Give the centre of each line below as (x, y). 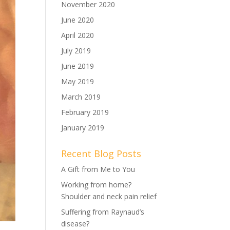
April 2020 (78, 35)
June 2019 (78, 66)
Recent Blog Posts (101, 154)
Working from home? (97, 185)
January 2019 (83, 128)
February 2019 (85, 112)
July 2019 (76, 51)
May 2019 (78, 81)
